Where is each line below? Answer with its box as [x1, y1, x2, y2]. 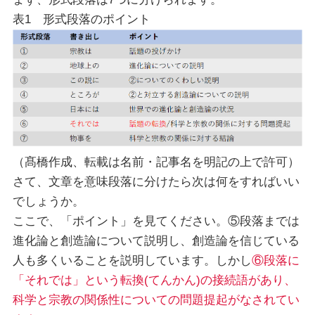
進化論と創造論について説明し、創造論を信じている [12, 233, 300, 247]
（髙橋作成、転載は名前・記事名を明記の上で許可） [12, 155, 300, 169]
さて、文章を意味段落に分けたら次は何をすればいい [12, 174, 300, 188]
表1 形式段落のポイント [12, 12, 150, 26]
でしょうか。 [12, 194, 84, 208]
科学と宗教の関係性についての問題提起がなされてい [12, 292, 300, 307]
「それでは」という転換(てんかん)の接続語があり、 [12, 273, 296, 287]
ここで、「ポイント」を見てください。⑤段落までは [12, 214, 300, 228]
